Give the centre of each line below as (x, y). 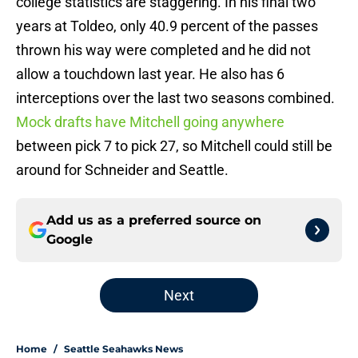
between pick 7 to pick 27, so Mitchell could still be (174, 146)
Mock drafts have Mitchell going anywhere (150, 122)
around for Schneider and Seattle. (122, 170)
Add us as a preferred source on (154, 221)
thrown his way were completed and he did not (163, 50)
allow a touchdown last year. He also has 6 (150, 74)
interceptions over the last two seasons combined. (175, 98)
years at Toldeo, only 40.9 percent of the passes (167, 26)
